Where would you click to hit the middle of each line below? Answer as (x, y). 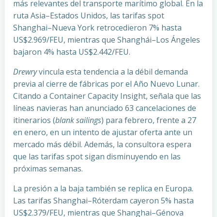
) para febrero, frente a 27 (149, 120)
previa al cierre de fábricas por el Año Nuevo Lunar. (106, 84)
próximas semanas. (48, 169)
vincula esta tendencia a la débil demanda (112, 72)
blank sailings (78, 120)
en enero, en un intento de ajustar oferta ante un (103, 132)
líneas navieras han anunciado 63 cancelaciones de (105, 108)
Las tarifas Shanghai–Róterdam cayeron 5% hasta (103, 201)
